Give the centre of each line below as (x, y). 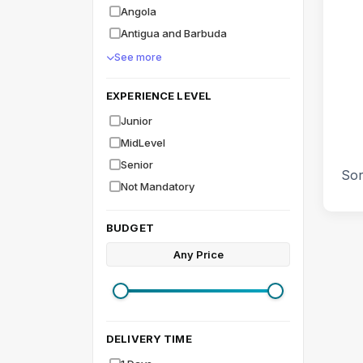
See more (138, 57)
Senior (137, 164)
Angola (139, 11)
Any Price (198, 254)
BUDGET (130, 228)
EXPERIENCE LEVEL (159, 96)
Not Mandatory (158, 186)
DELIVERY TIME (149, 339)
